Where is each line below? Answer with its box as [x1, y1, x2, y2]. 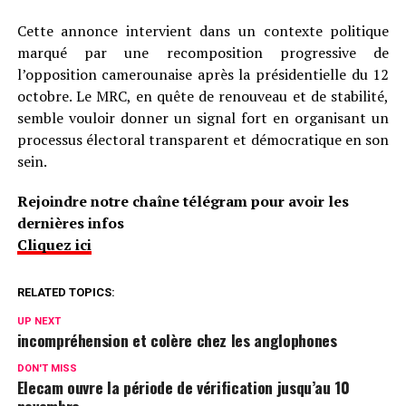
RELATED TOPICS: [16, 285, 115, 300]
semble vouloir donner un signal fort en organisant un [16, 108, 390, 129]
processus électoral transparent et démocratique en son [16, 130, 390, 150]
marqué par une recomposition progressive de [16, 43, 390, 63]
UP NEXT [16, 315, 61, 328]
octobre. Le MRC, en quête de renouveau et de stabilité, [16, 86, 390, 107]
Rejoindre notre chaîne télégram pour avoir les [16, 191, 349, 212]
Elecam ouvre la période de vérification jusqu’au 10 [16, 375, 350, 400]
